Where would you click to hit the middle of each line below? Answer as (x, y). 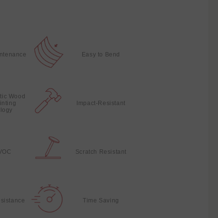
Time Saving (101, 200)
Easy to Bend (101, 54)
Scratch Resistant (101, 152)
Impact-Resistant (101, 103)
